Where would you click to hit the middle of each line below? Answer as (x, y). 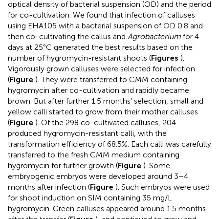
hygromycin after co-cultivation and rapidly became (99, 90)
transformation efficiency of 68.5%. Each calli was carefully (109, 144)
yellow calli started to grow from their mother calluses (103, 112)
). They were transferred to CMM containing (111, 80)
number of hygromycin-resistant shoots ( (79, 58)
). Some (157, 166)
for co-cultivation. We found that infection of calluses (101, 15)
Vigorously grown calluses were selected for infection (101, 69)
